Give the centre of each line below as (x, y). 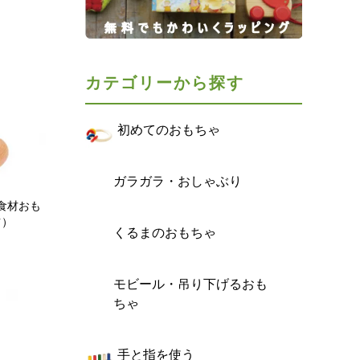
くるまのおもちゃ (165, 233)
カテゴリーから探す (165, 83)
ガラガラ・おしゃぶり (178, 181)
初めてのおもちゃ (169, 130)
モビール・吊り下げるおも (190, 284)
